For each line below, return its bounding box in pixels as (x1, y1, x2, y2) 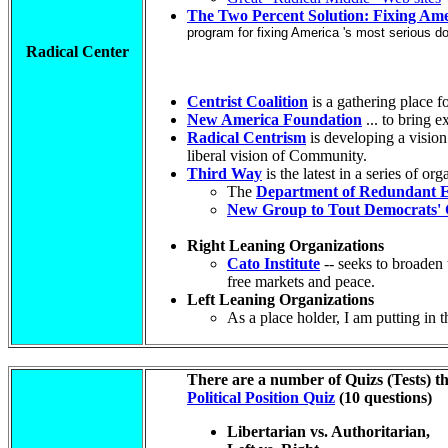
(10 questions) (335, 389, 432, 406)
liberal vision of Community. (187, 147, 367, 164)
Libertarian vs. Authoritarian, (227, 423, 430, 440)
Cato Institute (227, 255, 320, 272)
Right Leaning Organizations (187, 237, 384, 254)
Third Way (187, 165, 262, 182)
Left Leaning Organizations (187, 291, 374, 308)
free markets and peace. (227, 273, 375, 290)
